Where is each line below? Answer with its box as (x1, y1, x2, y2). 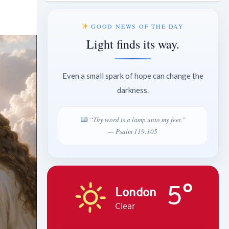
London (115, 184, 157, 200)
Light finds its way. (86, 35, 179, 52)
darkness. (117, 85, 149, 95)
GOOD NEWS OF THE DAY (88, 21, 185, 30)
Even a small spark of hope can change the (62, 71, 203, 80)
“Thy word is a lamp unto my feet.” (87, 114, 186, 124)
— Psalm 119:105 (108, 126, 158, 136)
